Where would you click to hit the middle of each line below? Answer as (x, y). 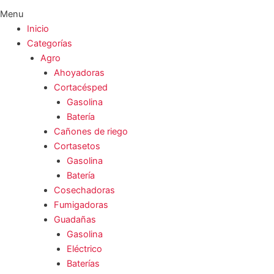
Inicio (38, 29)
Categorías (49, 44)
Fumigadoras (81, 205)
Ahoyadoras (79, 73)
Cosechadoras (84, 191)
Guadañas (75, 220)
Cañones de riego (91, 132)
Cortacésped (80, 88)
